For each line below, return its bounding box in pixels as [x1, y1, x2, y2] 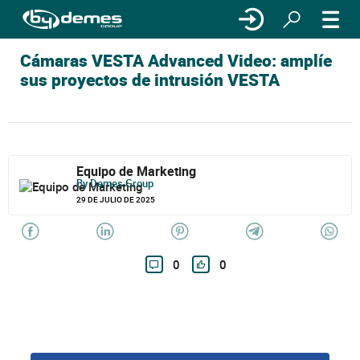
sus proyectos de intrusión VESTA [20, 68, 280, 91]
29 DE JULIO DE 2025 [76, 194, 156, 205]
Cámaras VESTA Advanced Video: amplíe [20, 49, 332, 72]
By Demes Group [76, 176, 154, 190]
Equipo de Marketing [76, 162, 197, 180]
